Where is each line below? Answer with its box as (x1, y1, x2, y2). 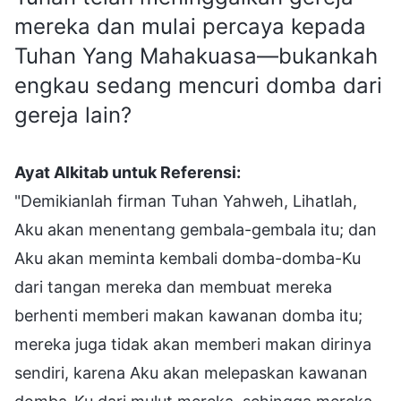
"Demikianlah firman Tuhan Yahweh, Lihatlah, (14, 191, 357, 210)
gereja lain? (14, 101, 132, 128)
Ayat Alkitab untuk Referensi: (14, 162, 241, 182)
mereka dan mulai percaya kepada (14, 13, 366, 39)
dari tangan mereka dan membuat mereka (14, 277, 332, 296)
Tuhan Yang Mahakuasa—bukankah (14, 42, 378, 69)
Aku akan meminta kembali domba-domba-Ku (14, 248, 361, 268)
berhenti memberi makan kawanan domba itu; (14, 305, 363, 325)
